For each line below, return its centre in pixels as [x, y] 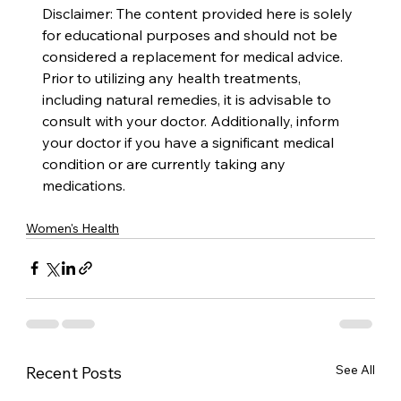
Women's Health [73, 228]
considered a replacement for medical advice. [195, 56]
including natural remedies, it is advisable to [189, 99]
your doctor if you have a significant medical [190, 142]
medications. [84, 185]
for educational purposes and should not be [192, 34]
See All [355, 369]
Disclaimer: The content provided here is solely [200, 13]
